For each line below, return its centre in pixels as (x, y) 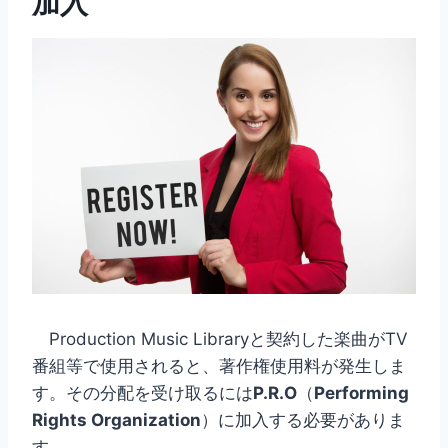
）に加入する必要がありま (303, 419)
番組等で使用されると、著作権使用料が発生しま (219, 365)
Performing (361, 392)
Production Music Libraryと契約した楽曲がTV (220, 338)
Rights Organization (116, 419)
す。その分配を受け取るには (142, 392)
